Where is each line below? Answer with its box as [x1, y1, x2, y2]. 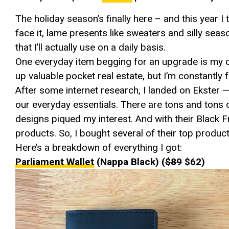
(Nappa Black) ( [94, 156, 165, 168]
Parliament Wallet [15, 156, 94, 168]
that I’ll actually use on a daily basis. [15, 41, 166, 53]
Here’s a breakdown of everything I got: [15, 142, 182, 153]
